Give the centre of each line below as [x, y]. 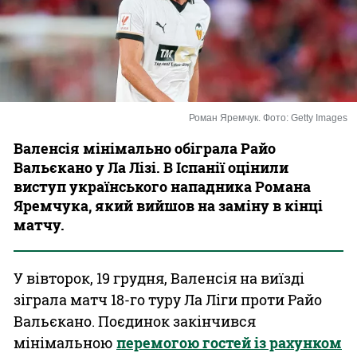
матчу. [39, 225]
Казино [178, 35]
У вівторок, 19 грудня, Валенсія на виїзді [159, 278]
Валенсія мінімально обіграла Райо [145, 148]
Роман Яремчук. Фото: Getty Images [268, 118]
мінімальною [65, 343]
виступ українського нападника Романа [162, 186]
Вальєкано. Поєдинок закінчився [135, 321]
